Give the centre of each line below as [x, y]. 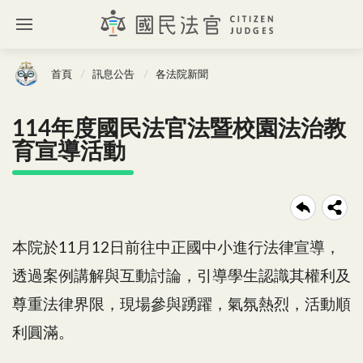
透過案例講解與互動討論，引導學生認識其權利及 [181, 276]
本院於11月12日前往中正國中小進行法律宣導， [176, 248]
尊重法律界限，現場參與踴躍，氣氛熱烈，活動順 [181, 305]
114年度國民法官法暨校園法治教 [179, 128]
